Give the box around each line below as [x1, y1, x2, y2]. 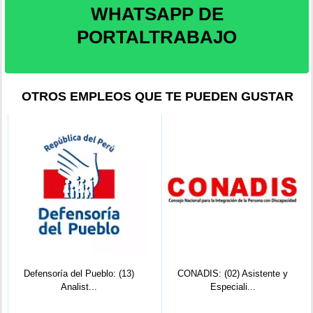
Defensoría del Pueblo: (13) [23, 268, 134, 279]
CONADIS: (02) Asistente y [177, 268, 289, 279]
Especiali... [210, 281, 256, 292]
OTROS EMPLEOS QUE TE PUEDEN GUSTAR [22, 89, 294, 104]
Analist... [60, 281, 97, 292]
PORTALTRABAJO [77, 26, 238, 48]
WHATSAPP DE [90, 3, 224, 24]
